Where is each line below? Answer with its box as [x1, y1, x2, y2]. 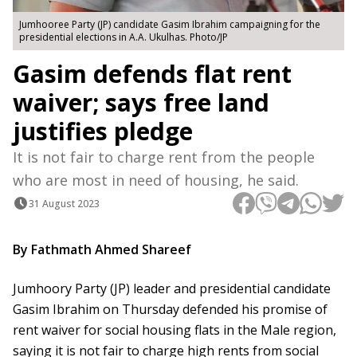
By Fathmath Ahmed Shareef [31, 241, 191, 259]
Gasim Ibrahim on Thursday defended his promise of [13, 300, 328, 319]
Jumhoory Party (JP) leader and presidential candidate [13, 280, 331, 298]
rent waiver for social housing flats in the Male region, [13, 321, 336, 339]
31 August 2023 [29, 196, 100, 210]
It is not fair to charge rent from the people [13, 147, 315, 167]
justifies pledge [13, 115, 193, 148]
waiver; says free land [13, 86, 269, 120]
